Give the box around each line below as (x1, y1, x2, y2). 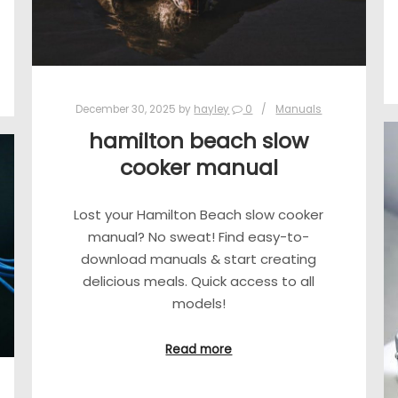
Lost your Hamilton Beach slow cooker (74, 205, 324, 224)
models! (171, 294, 226, 313)
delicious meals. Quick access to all (83, 272, 315, 291)
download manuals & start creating (81, 250, 317, 268)
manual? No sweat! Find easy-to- (88, 227, 310, 246)
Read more (165, 340, 233, 358)
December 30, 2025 (76, 101, 177, 116)
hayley (194, 101, 230, 116)
